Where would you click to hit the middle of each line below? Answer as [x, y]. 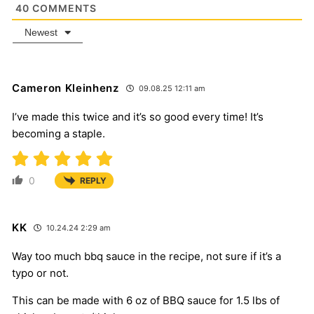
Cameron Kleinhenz [66, 88]
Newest [41, 32]
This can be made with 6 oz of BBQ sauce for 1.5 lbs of [146, 300]
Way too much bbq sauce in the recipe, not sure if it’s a [146, 256]
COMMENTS [63, 8]
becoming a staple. [59, 133]
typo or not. [40, 273]
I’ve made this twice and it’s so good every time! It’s [138, 116]
